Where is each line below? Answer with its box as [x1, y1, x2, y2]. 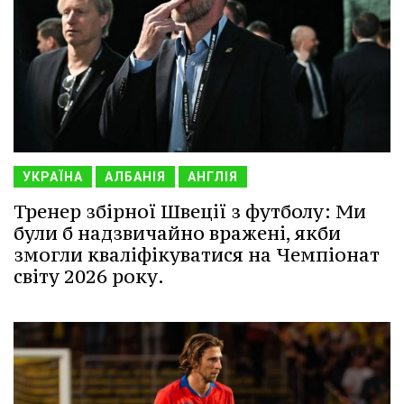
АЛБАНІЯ [105, 170, 166, 185]
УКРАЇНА [23, 170, 83, 185]
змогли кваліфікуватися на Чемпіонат [14, 243, 380, 268]
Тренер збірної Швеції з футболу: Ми [14, 199, 366, 225]
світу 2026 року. [14, 264, 164, 289]
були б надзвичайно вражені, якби [14, 221, 341, 246]
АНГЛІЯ [188, 170, 238, 185]
